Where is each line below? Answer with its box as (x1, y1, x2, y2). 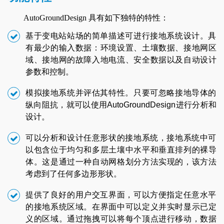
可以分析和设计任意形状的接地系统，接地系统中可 (25, 133, 216, 142)
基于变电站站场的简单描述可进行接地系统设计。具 (25, 31, 216, 40)
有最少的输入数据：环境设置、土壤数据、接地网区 (25, 43, 216, 52)
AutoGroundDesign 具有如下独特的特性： (23, 13, 168, 22)
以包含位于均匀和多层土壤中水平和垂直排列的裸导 (25, 145, 216, 154)
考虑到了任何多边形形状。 (25, 169, 121, 178)
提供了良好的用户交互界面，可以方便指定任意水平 (25, 190, 216, 199)
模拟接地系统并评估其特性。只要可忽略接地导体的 (25, 88, 216, 97)
